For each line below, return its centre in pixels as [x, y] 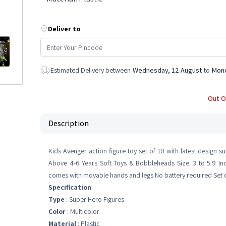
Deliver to [64, 29]
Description [69, 123]
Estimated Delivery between [91, 70]
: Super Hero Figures [94, 199]
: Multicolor [82, 211]
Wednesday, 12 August [167, 70]
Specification [70, 187]
